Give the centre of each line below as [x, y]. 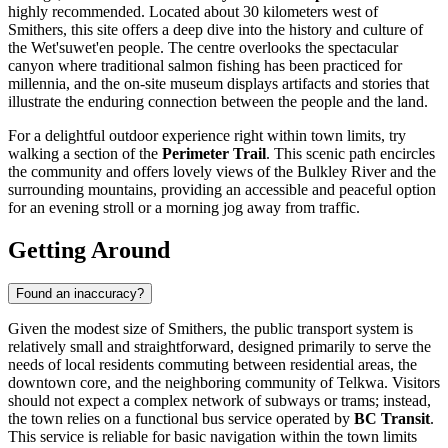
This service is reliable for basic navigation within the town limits [212, 437]
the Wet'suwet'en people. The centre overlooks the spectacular [203, 47]
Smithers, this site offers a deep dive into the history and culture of [215, 29]
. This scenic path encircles [350, 153]
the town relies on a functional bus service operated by [181, 419]
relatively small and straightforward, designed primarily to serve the [219, 347]
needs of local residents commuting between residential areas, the [212, 365]
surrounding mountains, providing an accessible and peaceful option [222, 189]
